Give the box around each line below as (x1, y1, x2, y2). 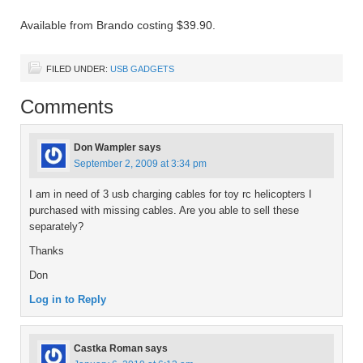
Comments (20, 96, 113, 117)
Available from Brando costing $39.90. (20, 19, 216, 32)
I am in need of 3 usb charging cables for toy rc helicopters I (29, 188, 312, 200)
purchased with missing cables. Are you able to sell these (29, 204, 299, 216)
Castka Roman (74, 343, 143, 354)
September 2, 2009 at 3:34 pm (74, 158, 207, 169)
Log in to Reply (29, 293, 106, 305)
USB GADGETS (110, 64, 174, 74)
